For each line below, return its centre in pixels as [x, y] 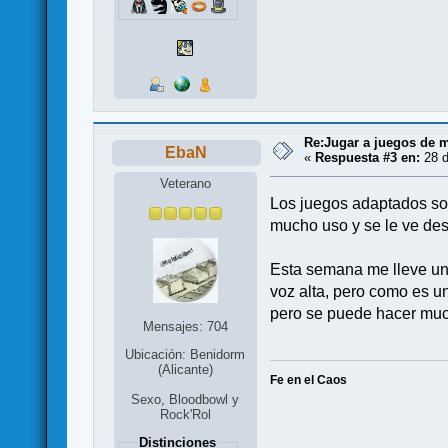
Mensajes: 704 [185, 327]
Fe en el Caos [309, 379]
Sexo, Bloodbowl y [185, 399]
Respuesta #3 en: [368, 157]
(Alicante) [185, 370]
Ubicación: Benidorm [185, 355]
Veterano [185, 184]
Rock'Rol [185, 414]
